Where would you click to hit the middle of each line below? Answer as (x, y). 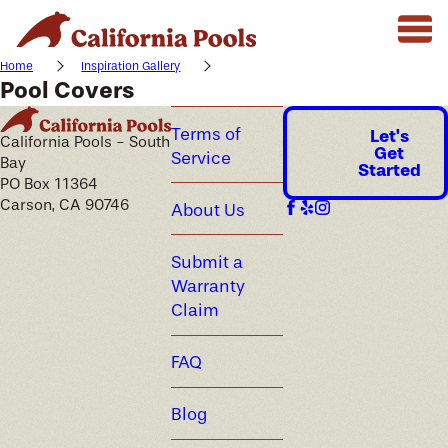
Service (200, 157)
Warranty (207, 286)
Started (389, 169)
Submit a (206, 262)
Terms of (205, 133)
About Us (207, 209)
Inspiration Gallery (131, 66)
